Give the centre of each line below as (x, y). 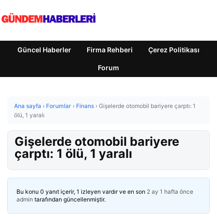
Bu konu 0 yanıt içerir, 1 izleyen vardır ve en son (82, 192)
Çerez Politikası (174, 50)
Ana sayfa (28, 106)
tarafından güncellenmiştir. (69, 199)
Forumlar (59, 106)
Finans (85, 106)
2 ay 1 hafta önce (170, 192)
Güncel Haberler (44, 50)
